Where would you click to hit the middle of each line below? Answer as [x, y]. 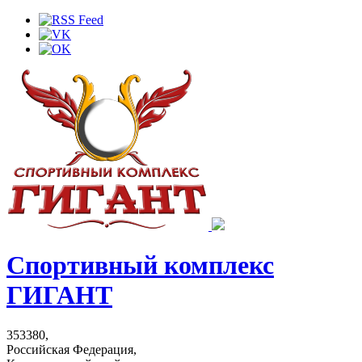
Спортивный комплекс [140, 265]
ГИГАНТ [59, 295]
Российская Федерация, [72, 349]
